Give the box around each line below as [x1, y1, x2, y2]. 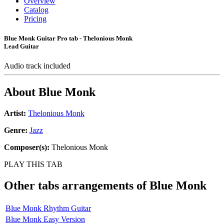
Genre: [4, 126, 29, 135]
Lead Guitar [4, 42, 39, 50]
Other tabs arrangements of [4, 179, 149, 192]
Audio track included [4, 61, 72, 70]
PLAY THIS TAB [4, 160, 62, 169]
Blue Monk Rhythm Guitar [5, 203, 91, 212]
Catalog [24, 5, 48, 14]
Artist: [4, 109, 26, 118]
